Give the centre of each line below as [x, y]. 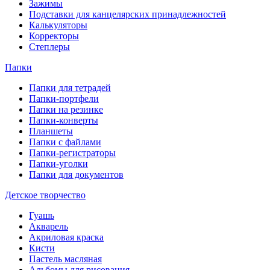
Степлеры [49, 47]
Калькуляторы [58, 25]
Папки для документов [76, 174]
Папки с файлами [65, 142]
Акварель [49, 226]
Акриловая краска [66, 237]
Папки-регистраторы [72, 153]
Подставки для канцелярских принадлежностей [127, 14]
